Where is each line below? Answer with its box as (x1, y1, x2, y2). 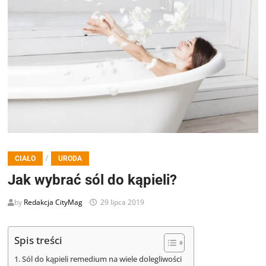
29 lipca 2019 (100, 197, 145, 207)
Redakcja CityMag (24, 197, 83, 207)
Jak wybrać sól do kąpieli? (8, 171, 178, 188)
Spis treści (14, 233, 63, 248)
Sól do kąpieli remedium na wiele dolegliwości (21, 254, 182, 264)
